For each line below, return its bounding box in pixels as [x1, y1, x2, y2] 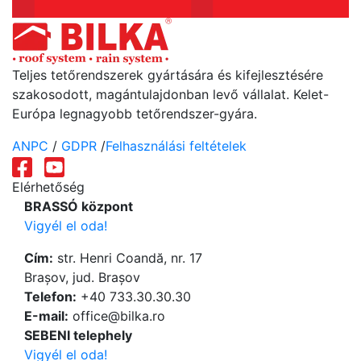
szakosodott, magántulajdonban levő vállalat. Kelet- [12, 86, 329, 102]
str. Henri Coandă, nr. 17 [53, 250, 202, 267]
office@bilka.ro [68, 308, 165, 325]
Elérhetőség [12, 179, 85, 196]
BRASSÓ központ [24, 198, 136, 215]
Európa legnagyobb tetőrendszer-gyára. [12, 106, 257, 122]
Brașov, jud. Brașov [24, 269, 140, 286]
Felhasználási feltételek [106, 138, 247, 154]
